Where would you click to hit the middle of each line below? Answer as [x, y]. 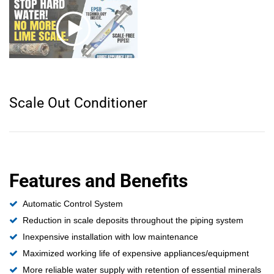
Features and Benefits [98, 180]
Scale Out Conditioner [78, 103]
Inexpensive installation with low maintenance [110, 237]
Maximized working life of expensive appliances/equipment [136, 254]
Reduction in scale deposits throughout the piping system [133, 220]
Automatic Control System [73, 204]
